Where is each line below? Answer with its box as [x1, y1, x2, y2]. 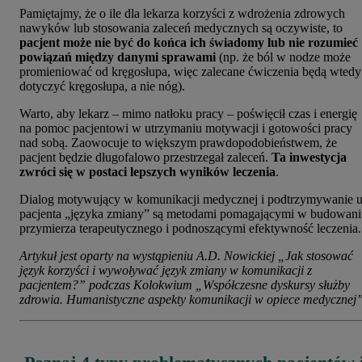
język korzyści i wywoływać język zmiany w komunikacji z [19, 263, 312, 278]
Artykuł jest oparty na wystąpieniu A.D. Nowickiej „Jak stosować [19, 249, 353, 263]
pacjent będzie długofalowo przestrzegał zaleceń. [19, 150, 271, 165]
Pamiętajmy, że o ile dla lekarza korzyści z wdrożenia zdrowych [19, 6, 345, 21]
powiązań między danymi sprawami [19, 50, 216, 65]
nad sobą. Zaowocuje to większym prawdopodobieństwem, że [19, 136, 337, 150]
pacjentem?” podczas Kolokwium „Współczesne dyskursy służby [19, 278, 350, 293]
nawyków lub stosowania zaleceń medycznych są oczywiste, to [19, 21, 343, 36]
